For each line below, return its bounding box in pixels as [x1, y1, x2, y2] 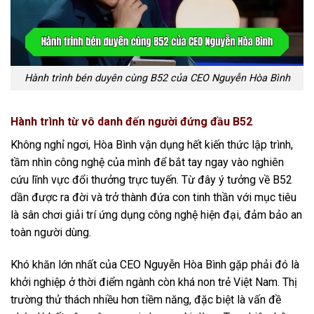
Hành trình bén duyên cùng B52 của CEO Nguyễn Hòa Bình [24, 72, 290, 84]
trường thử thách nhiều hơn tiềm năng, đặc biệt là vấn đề [11, 292, 281, 306]
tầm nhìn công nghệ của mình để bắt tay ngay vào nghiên [11, 155, 284, 169]
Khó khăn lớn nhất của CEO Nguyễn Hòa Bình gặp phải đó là [11, 257, 299, 271]
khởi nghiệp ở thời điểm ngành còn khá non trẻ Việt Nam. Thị [11, 275, 297, 289]
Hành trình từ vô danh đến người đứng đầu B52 [11, 114, 252, 128]
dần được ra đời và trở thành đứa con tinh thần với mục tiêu [11, 190, 296, 204]
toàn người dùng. [11, 225, 91, 239]
